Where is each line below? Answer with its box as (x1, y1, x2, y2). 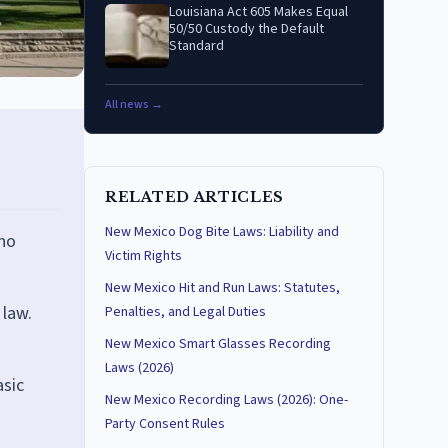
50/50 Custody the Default (169, 19, 324, 39)
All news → (105, 96, 163, 113)
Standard (169, 36, 224, 56)
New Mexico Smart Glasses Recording (105, 334, 331, 354)
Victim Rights (105, 246, 182, 266)
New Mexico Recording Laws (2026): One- (105, 390, 348, 410)
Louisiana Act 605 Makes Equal (169, 2, 348, 22)
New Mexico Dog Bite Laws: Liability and (105, 222, 339, 242)
